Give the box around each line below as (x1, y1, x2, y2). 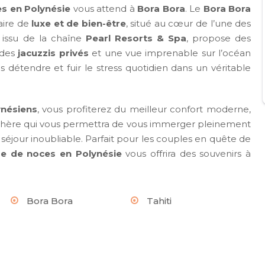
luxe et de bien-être (31, 18, 126, 30)
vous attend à (70, 3, 138, 15)
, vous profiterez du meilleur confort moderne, (37, 104, 251, 115)
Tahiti (147, 195, 172, 207)
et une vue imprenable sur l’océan (88, 47, 251, 59)
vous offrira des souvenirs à (121, 148, 251, 160)
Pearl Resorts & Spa (85, 33, 186, 44)
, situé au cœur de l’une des (125, 18, 251, 30)
